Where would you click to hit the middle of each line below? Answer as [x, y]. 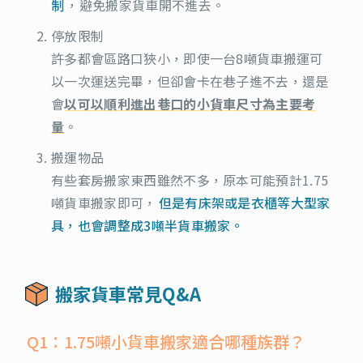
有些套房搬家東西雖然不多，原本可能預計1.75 [190, 179]
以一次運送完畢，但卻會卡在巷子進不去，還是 [190, 81]
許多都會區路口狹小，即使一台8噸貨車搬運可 [187, 58]
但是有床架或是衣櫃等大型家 [244, 202]
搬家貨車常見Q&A [128, 293]
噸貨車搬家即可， [104, 202]
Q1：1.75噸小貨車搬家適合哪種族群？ [166, 341]
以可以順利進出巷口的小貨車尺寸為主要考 [190, 103]
